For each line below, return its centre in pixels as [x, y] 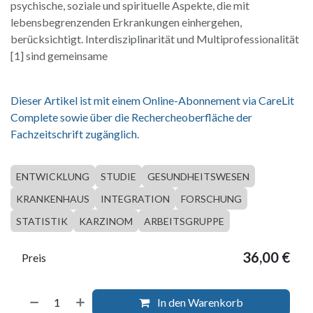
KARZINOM [106, 221]
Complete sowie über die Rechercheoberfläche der [131, 117]
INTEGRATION [135, 198]
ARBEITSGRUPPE [184, 221]
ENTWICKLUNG [53, 176]
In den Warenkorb [199, 302]
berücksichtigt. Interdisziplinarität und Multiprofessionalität [155, 38]
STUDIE [118, 176]
